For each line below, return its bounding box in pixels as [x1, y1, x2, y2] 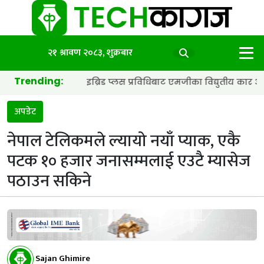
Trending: [14, 74, 63, 88]
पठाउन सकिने [7, 167, 91, 195]
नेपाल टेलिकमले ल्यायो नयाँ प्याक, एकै [7, 127, 240, 155]
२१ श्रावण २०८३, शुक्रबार [47, 44, 133, 61]
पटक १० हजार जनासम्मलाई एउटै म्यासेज [7, 147, 250, 175]
